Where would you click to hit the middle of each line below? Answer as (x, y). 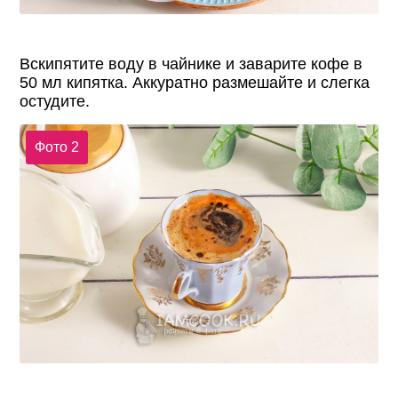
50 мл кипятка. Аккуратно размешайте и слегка (195, 83)
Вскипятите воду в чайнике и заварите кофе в (191, 64)
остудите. (55, 102)
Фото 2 (56, 147)
